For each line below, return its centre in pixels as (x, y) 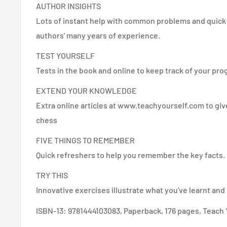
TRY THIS (52, 175)
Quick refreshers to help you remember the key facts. (130, 155)
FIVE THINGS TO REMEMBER (85, 140)
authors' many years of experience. (98, 35)
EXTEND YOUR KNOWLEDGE (86, 91)
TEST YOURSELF (65, 55)
